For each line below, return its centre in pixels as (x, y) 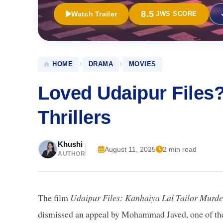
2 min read (180, 149)
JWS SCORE (176, 14)
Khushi (70, 144)
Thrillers (74, 117)
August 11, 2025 (130, 149)
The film (54, 197)
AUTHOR (71, 154)
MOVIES (142, 64)
